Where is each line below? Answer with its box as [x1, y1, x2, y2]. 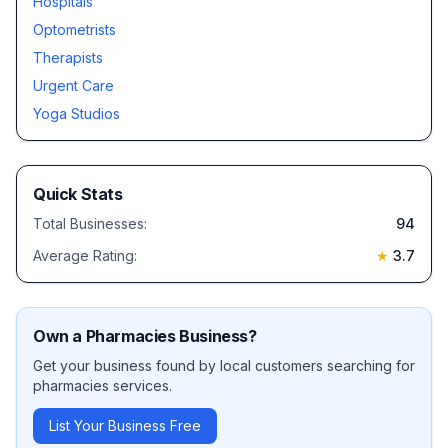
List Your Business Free [49, 417, 201, 434]
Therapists [33, 49, 103, 66]
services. [109, 377, 172, 394]
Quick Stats [33, 184, 123, 204]
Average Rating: [33, 247, 137, 264]
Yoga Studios [33, 105, 120, 122]
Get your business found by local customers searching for [33, 357, 415, 374]
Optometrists [33, 21, 116, 38]
